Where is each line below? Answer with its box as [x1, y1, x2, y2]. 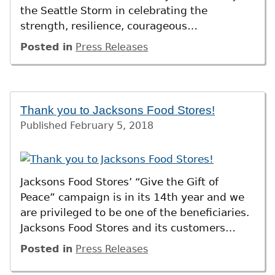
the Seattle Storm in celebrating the [20, 4, 207, 17]
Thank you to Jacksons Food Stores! [20, 104, 215, 117]
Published [20, 120, 70, 132]
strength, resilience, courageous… [20, 19, 198, 32]
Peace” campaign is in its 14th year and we [20, 190, 244, 203]
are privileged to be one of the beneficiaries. [20, 206, 249, 219]
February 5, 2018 [70, 120, 153, 132]
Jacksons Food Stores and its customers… [20, 221, 236, 234]
